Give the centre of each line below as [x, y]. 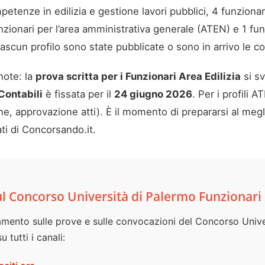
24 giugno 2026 [153, 94]
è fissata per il [78, 94]
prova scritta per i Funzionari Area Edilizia [138, 77]
